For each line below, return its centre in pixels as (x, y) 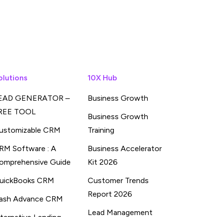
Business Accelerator (125, 148)
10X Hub (102, 78)
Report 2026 (110, 194)
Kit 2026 (103, 162)
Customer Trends (118, 180)
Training (101, 130)
